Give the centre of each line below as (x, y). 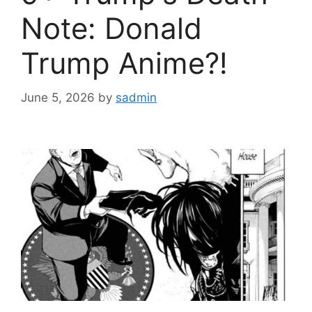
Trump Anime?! (124, 63)
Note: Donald (111, 29)
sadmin (136, 97)
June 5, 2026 (58, 97)
